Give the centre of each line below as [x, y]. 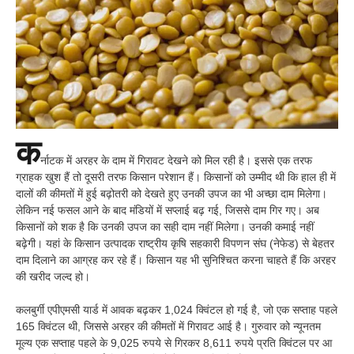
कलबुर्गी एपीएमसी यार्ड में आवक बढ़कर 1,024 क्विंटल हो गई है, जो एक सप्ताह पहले [177, 309]
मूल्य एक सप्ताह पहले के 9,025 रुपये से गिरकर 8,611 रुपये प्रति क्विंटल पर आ [174, 343]
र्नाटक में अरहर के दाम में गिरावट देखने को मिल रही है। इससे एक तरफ [176, 160]
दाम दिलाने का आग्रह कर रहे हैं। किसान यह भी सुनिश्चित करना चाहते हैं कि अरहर [176, 260]
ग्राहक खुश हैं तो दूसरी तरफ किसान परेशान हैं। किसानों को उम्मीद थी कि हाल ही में [176, 177]
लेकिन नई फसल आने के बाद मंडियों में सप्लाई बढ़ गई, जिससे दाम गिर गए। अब [168, 210]
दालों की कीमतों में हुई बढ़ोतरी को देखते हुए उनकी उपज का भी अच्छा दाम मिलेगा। [171, 193]
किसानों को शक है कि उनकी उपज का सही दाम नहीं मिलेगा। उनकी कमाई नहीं [165, 226]
